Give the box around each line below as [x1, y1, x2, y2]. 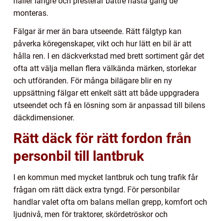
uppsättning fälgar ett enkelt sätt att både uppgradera [13, 88, 199, 98]
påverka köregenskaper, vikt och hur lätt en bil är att [13, 39, 191, 49]
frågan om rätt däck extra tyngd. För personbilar [13, 185, 180, 195]
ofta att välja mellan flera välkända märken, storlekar [13, 64, 196, 74]
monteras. [13, 8, 48, 18]
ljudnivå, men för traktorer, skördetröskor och [13, 210, 168, 220]
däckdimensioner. [13, 113, 74, 123]
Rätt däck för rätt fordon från [13, 130, 191, 147]
